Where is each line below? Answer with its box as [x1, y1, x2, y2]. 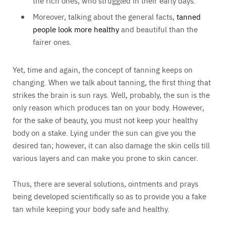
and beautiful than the [119, 24, 198, 35]
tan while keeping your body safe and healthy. [13, 203, 169, 214]
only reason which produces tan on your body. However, [13, 102, 204, 113]
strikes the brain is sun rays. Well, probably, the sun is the [13, 89, 210, 100]
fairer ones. [33, 36, 72, 47]
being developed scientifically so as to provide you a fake [13, 191, 206, 202]
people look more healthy [33, 24, 119, 35]
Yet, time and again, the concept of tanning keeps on [13, 64, 193, 75]
